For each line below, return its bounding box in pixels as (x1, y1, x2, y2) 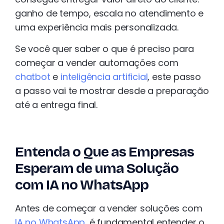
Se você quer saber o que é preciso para (15, 42, 194, 55)
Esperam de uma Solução (15, 159, 178, 177)
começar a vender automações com (15, 56, 178, 69)
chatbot (15, 70, 50, 83)
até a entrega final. (15, 98, 98, 111)
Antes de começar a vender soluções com (15, 201, 202, 214)
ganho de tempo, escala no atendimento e (15, 7, 204, 20)
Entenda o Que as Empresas (15, 143, 194, 160)
